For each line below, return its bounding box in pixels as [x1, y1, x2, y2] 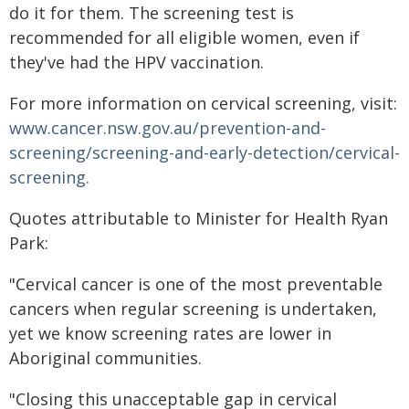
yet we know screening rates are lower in [9, 322, 331, 344]
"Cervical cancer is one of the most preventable [9, 273, 383, 295]
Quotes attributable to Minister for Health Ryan [9, 207, 388, 229]
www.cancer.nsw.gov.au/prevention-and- [9, 117, 326, 139]
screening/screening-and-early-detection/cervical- [9, 142, 400, 163]
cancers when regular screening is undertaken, [9, 298, 377, 320]
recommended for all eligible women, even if [9, 26, 360, 48]
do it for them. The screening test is [9, 2, 294, 24]
